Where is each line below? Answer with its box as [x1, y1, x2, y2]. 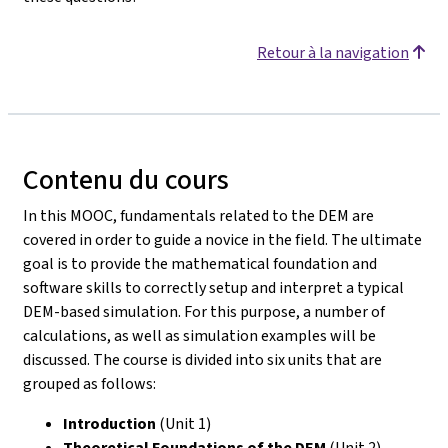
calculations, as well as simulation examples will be [23, 325, 376, 346]
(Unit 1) [159, 413, 211, 434]
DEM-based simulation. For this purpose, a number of [23, 301, 385, 322]
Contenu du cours [23, 161, 229, 198]
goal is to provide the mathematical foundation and [23, 253, 377, 274]
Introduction [63, 413, 159, 434]
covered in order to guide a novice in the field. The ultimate [23, 229, 422, 250]
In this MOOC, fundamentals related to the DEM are [23, 205, 374, 226]
